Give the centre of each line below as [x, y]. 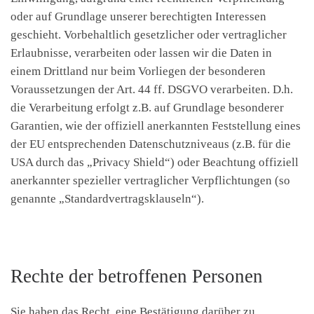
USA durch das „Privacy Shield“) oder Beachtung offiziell [155, 163]
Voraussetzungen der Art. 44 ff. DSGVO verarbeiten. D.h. [152, 90]
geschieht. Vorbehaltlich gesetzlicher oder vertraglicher [149, 35]
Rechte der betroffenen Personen [137, 277]
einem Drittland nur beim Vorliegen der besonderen [138, 71]
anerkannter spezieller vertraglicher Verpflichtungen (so [150, 181]
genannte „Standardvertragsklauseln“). [107, 199]
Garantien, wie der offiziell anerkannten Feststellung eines [156, 126]
